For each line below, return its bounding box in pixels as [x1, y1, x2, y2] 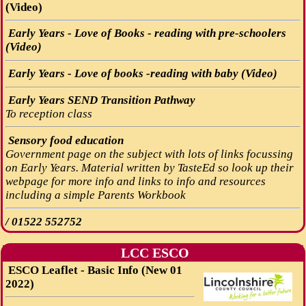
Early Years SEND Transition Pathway [5, 93, 195, 107]
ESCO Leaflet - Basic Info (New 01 [5, 263, 182, 277]
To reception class [5, 107, 92, 120]
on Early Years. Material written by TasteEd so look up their [5, 161, 294, 174]
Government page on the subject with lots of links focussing [5, 147, 293, 161]
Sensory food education [8, 133, 124, 147]
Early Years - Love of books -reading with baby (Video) [8, 67, 277, 81]
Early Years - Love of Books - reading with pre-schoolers [8, 27, 286, 40]
